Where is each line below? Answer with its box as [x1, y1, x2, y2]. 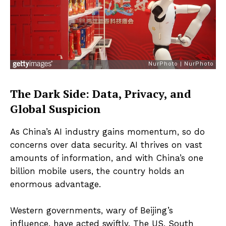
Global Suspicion [10, 101, 101, 116]
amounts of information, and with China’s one [10, 152, 203, 163]
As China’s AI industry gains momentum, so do [10, 126, 205, 137]
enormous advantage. [10, 179, 101, 189]
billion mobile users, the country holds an [10, 165, 185, 176]
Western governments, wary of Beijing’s [10, 205, 173, 215]
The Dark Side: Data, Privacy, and [10, 86, 191, 101]
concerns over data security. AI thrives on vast [10, 139, 202, 150]
